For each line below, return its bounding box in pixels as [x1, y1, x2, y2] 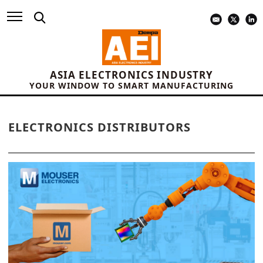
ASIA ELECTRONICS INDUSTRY [50, 68, 213, 82]
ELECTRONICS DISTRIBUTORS [8, 119, 191, 136]
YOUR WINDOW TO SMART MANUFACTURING [29, 80, 234, 92]
